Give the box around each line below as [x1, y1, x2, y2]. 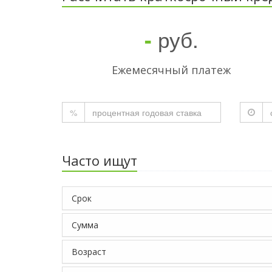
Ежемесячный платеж [112, 63, 231, 77]
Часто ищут [62, 151, 137, 169]
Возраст [72, 246, 106, 257]
